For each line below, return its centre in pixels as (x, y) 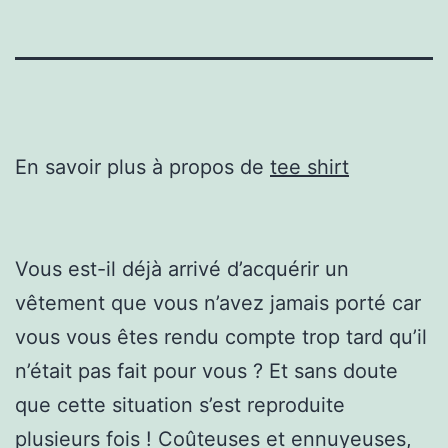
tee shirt (309, 166)
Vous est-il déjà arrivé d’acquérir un (182, 268)
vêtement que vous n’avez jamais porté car (218, 302)
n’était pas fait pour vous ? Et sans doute (206, 370)
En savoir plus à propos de (142, 166)
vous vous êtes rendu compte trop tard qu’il (221, 336)
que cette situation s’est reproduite (180, 404)
